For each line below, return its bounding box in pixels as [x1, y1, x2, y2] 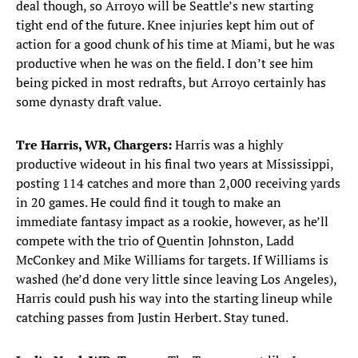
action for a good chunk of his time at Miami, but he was [16, 35, 335, 54]
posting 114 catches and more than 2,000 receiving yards [16, 174, 340, 193]
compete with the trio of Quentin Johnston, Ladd [16, 232, 294, 250]
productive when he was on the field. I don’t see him [16, 54, 313, 73]
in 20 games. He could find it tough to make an [16, 193, 281, 212]
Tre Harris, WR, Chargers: [16, 136, 172, 154]
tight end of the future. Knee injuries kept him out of [16, 16, 313, 34]
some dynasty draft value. [16, 93, 161, 111]
